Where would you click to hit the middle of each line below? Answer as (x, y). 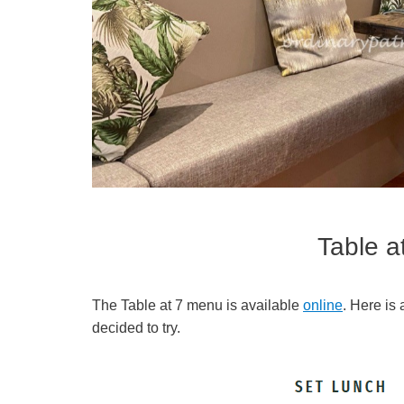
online (323, 306)
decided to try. (136, 328)
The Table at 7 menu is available (197, 306)
